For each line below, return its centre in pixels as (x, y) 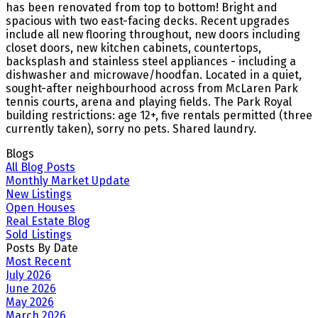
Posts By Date (42, 248)
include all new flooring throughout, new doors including (153, 34)
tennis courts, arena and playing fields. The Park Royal (149, 102)
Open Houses (40, 207)
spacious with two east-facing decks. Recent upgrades (148, 21)
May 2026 (30, 302)
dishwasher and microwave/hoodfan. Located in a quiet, (154, 75)
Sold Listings (39, 234)
